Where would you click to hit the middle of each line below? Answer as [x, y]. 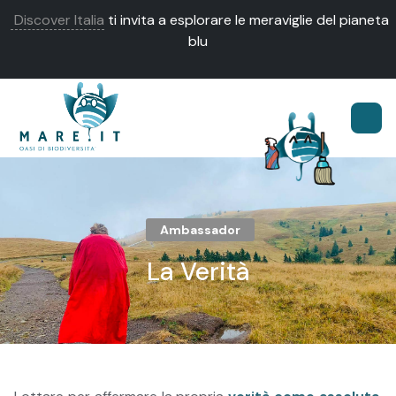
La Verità [198, 272]
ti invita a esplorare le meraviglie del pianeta [247, 19]
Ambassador [200, 230]
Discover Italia [57, 19]
